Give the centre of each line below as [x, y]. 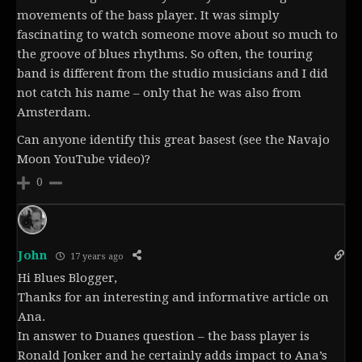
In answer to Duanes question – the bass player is [164, 337]
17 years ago [95, 256]
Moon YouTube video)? [84, 160]
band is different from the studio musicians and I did [173, 74]
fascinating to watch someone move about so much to [177, 35]
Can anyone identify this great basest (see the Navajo [173, 140]
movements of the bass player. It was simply [148, 16]
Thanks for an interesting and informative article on [173, 298]
